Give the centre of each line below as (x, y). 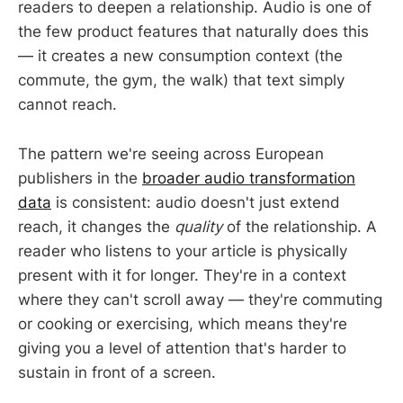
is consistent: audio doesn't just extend (196, 202)
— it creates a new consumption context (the (180, 56)
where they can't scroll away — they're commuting (200, 299)
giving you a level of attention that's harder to (182, 348)
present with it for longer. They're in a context (182, 275)
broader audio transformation (249, 178)
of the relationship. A (300, 226)
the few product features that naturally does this (193, 32)
